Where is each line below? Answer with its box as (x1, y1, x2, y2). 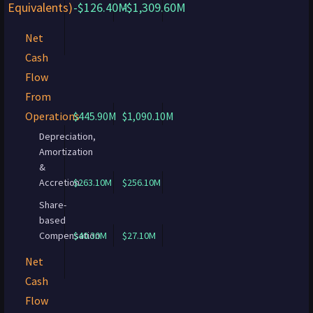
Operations (25, 109, 80, 123)
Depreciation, (39, 130, 96, 143)
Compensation (39, 229, 100, 242)
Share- (39, 198, 66, 211)
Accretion (39, 176, 80, 189)
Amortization (39, 145, 93, 158)
